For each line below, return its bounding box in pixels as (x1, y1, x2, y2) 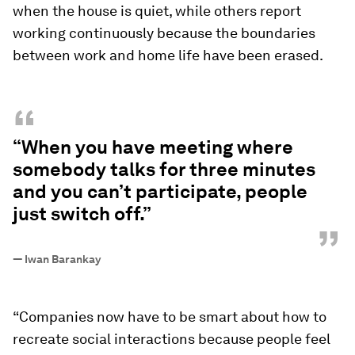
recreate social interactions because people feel (13, 330, 330, 347)
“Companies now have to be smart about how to (13, 308, 326, 325)
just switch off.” (13, 202, 151, 225)
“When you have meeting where (13, 136, 293, 158)
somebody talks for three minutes (13, 158, 315, 181)
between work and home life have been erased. (13, 47, 323, 63)
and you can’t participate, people (13, 180, 307, 203)
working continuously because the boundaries (13, 25, 315, 41)
